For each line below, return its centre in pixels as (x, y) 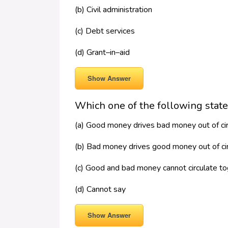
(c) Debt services (105, 31)
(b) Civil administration (113, 10)
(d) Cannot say (100, 190)
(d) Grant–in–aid (102, 53)
